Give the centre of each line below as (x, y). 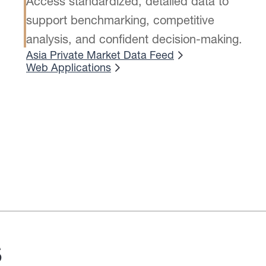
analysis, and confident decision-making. (134, 39)
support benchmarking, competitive (120, 20)
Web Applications (69, 67)
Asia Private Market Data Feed (100, 55)
